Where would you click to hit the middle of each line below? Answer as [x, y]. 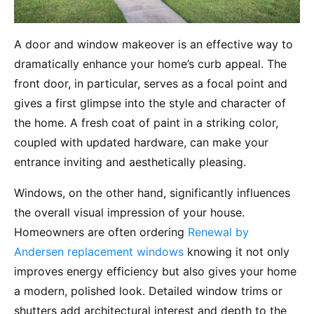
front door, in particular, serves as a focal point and [151, 83]
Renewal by [218, 232]
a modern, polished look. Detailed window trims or [148, 291]
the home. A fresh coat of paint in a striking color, [146, 122]
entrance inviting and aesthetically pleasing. [132, 162]
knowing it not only [237, 251]
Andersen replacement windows [99, 251]
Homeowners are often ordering [101, 232]
